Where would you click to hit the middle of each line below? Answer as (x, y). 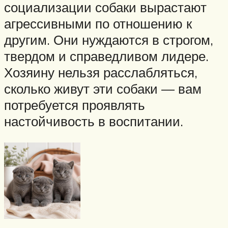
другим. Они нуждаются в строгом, (109, 40)
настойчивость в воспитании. (94, 121)
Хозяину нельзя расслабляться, (101, 73)
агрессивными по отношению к (98, 24)
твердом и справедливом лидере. (106, 56)
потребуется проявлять (75, 105)
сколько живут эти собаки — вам (103, 89)
